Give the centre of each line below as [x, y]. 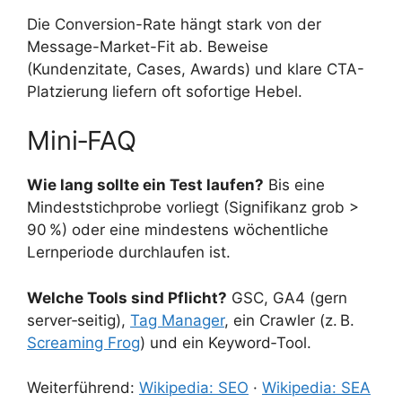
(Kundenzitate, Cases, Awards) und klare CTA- [196, 69]
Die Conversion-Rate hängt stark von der [174, 24]
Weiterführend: [83, 388]
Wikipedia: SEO [194, 388]
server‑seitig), [79, 320]
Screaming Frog [83, 342]
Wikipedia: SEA [316, 388]
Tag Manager [177, 320]
